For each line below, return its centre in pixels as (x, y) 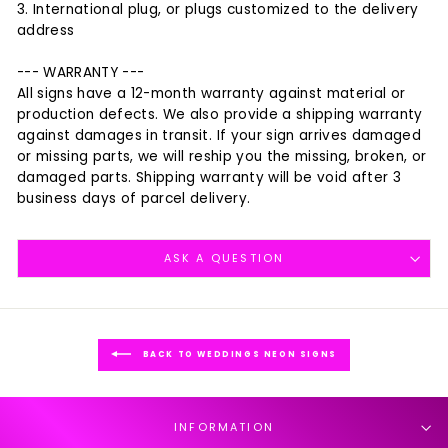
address (48, 31)
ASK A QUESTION (224, 259)
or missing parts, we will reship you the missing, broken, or (222, 157)
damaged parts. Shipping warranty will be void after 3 (209, 178)
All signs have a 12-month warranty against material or (211, 94)
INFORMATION (224, 428)
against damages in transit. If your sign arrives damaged (219, 136)
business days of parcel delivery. (134, 199)
